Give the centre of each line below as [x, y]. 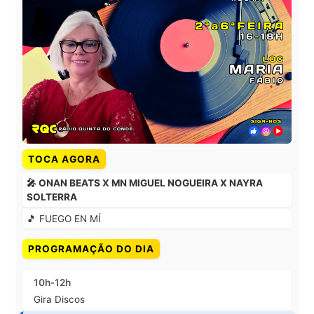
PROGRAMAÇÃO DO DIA [91, 249]
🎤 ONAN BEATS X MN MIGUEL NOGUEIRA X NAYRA [145, 183]
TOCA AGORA [64, 159]
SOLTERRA [52, 197]
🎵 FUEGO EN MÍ [64, 219]
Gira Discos [59, 300]
